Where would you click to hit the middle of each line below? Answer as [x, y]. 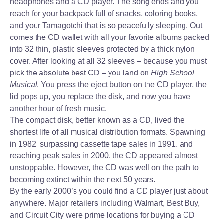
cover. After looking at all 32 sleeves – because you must [108, 61]
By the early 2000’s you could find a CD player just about [109, 191]
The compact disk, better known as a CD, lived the [97, 120]
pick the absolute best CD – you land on [80, 73]
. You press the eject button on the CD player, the [122, 85]
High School [173, 73]
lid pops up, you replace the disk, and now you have [100, 96]
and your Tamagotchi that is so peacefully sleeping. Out [106, 25]
